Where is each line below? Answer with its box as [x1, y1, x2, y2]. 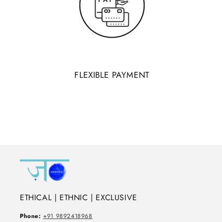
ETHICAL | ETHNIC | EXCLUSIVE [20, 191, 137, 203]
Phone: [20, 211, 41, 221]
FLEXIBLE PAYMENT [74, 69, 150, 81]
